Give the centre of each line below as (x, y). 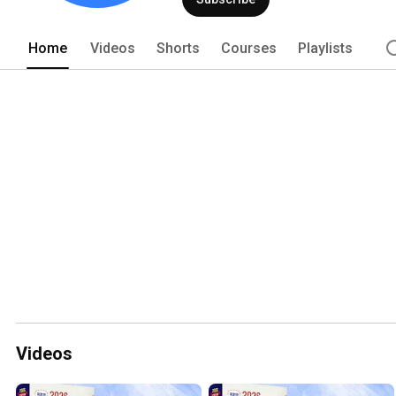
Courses (249, 48)
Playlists (325, 48)
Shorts (178, 48)
